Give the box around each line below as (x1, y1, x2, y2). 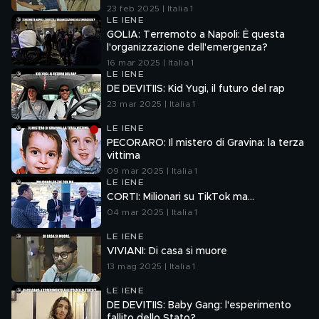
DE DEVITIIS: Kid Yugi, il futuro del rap (107, 84, 285, 94)
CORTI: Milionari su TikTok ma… (107, 192, 254, 202)
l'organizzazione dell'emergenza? (107, 43, 268, 53)
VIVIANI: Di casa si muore (107, 246, 227, 256)
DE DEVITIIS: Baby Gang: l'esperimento (107, 300, 291, 310)
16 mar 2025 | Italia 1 (107, 58, 194, 67)
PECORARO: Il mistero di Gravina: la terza (107, 138, 304, 148)
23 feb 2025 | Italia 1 (107, 4, 194, 13)
